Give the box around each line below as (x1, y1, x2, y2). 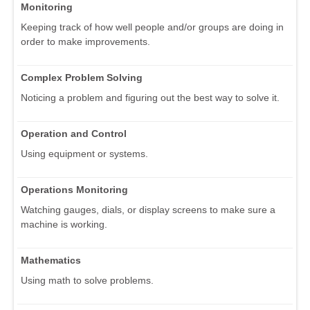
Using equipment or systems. (21, 148, 148, 160)
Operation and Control (21, 128, 127, 140)
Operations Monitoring (21, 184, 128, 196)
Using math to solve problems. (21, 275, 154, 286)
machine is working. (21, 219, 107, 230)
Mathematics (21, 255, 81, 266)
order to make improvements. (21, 36, 150, 48)
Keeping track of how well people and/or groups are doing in (21, 21, 284, 33)
